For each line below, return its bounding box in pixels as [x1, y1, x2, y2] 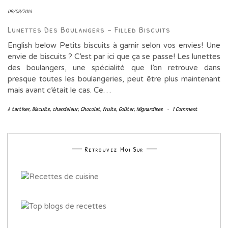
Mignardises [136, 105, 163, 112]
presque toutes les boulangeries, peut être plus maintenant [8, 74, 220, 83]
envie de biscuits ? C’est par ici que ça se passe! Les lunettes [8, 51, 220, 61]
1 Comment [173, 105, 197, 112]
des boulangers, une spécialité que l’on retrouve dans [8, 63, 220, 72]
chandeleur [52, 105, 78, 112]
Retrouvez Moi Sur [84, 145, 144, 154]
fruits [103, 105, 116, 112]
